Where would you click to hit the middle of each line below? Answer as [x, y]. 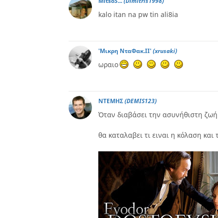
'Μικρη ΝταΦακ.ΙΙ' [126, 51]
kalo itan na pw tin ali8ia [138, 14]
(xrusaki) [165, 51]
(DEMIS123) [141, 101]
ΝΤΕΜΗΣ [111, 101]
